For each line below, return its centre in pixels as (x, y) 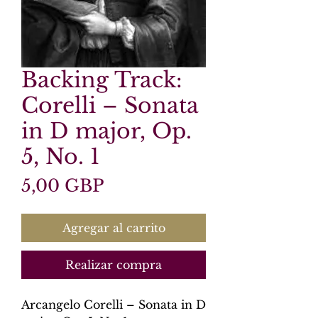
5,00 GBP (62, 186)
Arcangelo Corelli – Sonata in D (114, 305)
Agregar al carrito (114, 228)
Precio (131, 185)
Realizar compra (114, 265)
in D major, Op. (106, 131)
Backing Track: (102, 80)
